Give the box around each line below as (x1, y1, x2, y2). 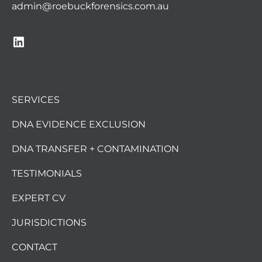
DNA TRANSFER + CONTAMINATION (12, 143, 179, 154)
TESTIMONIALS (12, 167, 82, 179)
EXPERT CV (12, 192, 65, 204)
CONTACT (12, 241, 57, 253)
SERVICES (12, 94, 60, 105)
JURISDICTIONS (12, 216, 87, 228)
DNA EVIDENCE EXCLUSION (12, 118, 146, 130)
